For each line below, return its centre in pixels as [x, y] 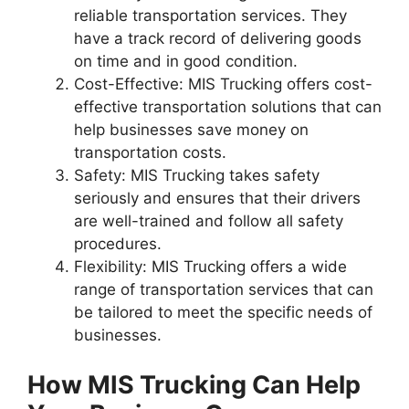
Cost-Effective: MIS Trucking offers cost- [223, 84]
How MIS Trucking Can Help [194, 384]
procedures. [118, 244]
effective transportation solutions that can [228, 107]
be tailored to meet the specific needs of [223, 312]
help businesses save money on [191, 130]
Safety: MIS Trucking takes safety [197, 175]
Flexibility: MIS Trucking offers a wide [210, 267]
